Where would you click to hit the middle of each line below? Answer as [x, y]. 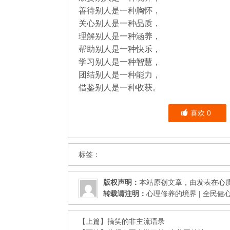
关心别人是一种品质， [120, 23]
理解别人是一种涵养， [120, 36]
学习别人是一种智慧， [120, 62]
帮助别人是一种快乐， [120, 49]
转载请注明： [125, 194]
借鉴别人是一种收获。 [120, 88]
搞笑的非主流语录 [136, 221]
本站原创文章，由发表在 [179, 182]
